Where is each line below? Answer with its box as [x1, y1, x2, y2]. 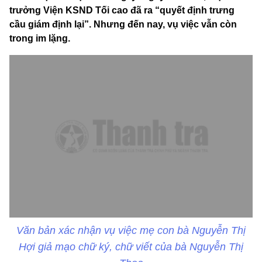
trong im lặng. [9, 33, 70, 44]
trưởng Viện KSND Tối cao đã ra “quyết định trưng [9, 5, 235, 16]
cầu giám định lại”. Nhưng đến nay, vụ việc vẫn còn [9, 19, 237, 30]
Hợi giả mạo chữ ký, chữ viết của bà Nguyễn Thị [19, 240, 243, 253]
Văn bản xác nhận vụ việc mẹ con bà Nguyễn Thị [16, 224, 246, 236]
